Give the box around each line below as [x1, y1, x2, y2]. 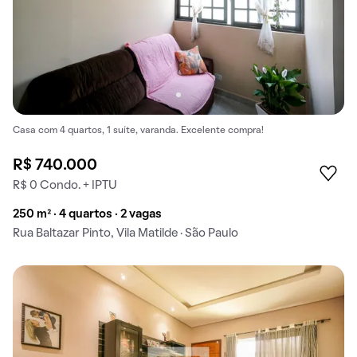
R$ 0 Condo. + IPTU [13, 179, 117, 191]
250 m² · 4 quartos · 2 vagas [13, 208, 162, 220]
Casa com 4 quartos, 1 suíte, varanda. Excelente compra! [13, 126, 264, 135]
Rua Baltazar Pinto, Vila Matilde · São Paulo [13, 227, 238, 239]
